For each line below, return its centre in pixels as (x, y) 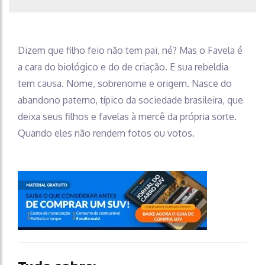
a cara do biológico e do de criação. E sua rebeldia (123, 67)
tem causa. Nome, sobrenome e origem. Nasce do (125, 83)
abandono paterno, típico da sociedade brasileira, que (130, 100)
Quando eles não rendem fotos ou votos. (106, 133)
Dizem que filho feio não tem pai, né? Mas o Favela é (130, 50)
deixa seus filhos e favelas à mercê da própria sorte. (127, 116)
